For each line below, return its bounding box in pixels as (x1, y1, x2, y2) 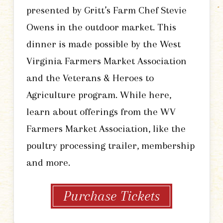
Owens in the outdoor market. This (26, 21, 176, 33)
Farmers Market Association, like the (26, 122, 186, 134)
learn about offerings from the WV (26, 106, 176, 117)
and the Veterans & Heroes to (26, 72, 154, 84)
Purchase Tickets (63, 187, 160, 204)
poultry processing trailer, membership (26, 139, 195, 151)
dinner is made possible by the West (26, 38, 181, 50)
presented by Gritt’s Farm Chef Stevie (26, 4, 187, 16)
